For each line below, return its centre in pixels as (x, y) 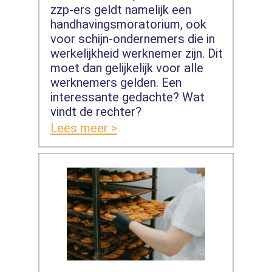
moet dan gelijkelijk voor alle (127, 68)
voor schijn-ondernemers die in (132, 39)
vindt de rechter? (96, 111)
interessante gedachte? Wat (127, 97)
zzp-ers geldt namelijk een (121, 9)
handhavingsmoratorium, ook (128, 24)
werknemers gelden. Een (116, 82)
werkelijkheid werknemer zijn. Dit (136, 53)
